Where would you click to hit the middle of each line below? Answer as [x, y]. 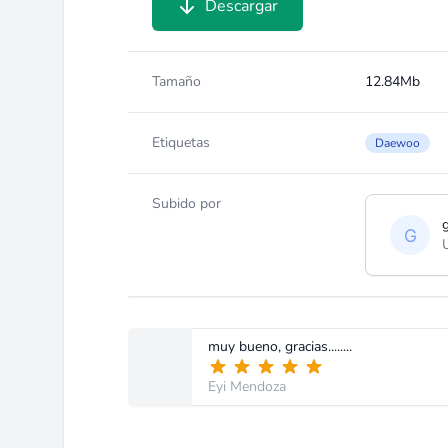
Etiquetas [181, 142]
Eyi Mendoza [247, 386]
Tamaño [176, 81]
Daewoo [398, 143]
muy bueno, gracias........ [280, 346]
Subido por [186, 203]
